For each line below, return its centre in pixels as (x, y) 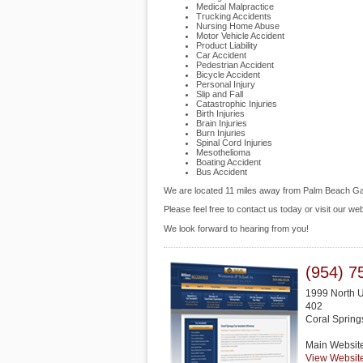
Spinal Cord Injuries (234, 143)
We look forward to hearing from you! (236, 228)
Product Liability (227, 45)
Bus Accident (222, 172)
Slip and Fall (220, 94)
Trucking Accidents (234, 16)
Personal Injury (226, 84)
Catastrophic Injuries (237, 104)
